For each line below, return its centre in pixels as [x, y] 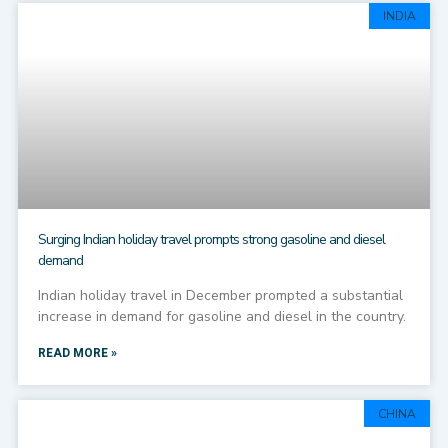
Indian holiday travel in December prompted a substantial [220, 296]
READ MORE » [77, 353]
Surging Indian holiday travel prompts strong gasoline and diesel [211, 240]
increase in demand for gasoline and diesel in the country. [221, 317]
